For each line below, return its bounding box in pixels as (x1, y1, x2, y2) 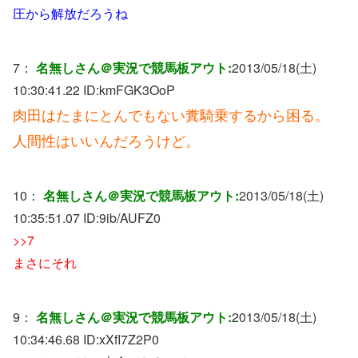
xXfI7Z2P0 (99, 329, 159, 348)
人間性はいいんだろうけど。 (13, 129, 200, 150)
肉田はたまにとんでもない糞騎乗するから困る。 (13, 103, 329, 125)
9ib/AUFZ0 (99, 208, 161, 227)
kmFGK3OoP (99, 80, 175, 99)
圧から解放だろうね (13, 3, 128, 22)
